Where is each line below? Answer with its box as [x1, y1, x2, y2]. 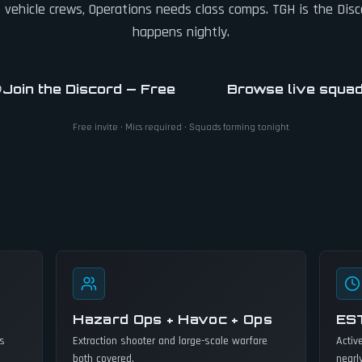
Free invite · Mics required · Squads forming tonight [73, 121, 289, 133]
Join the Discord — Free [2, 81, 175, 97]
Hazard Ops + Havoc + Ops [73, 311, 273, 327]
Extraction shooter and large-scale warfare [73, 334, 268, 348]
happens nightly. [133, 23, 229, 41]
